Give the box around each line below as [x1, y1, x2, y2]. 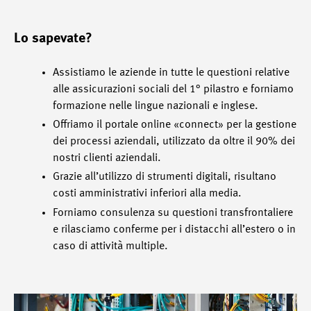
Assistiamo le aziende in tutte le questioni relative [53, 67, 289, 78]
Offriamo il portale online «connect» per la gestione [53, 119, 296, 131]
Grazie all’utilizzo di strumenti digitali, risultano [53, 171, 276, 183]
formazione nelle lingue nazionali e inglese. [53, 101, 258, 112]
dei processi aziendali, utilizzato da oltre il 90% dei [53, 136, 295, 148]
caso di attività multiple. [53, 240, 168, 252]
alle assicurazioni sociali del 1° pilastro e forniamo [53, 84, 294, 95]
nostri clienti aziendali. [53, 153, 161, 165]
